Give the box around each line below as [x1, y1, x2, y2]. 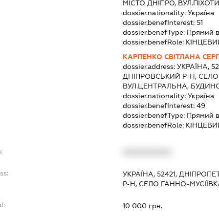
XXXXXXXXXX [122, 148, 172, 156]
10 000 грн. [122, 202, 162, 210]
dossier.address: [122, 63, 177, 71]
